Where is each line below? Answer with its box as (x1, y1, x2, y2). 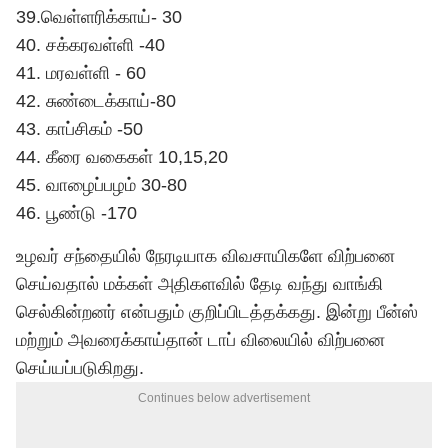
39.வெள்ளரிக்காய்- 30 (16, 7, 182, 27)
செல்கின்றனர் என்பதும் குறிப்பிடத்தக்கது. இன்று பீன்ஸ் (16, 302, 418, 322)
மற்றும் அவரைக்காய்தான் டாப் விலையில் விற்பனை (16, 330, 385, 350)
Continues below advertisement (138, 391, 310, 405)
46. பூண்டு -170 (16, 203, 137, 223)
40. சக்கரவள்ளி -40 (16, 35, 165, 55)
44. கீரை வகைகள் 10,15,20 (16, 147, 228, 167)
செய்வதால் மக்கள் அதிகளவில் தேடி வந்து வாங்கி (16, 274, 383, 294)
